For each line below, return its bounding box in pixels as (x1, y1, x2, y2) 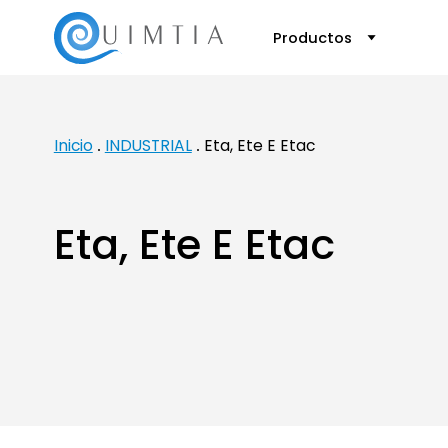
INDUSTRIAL (104, 135, 192, 156)
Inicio (53, 135, 93, 156)
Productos (272, 28, 356, 48)
